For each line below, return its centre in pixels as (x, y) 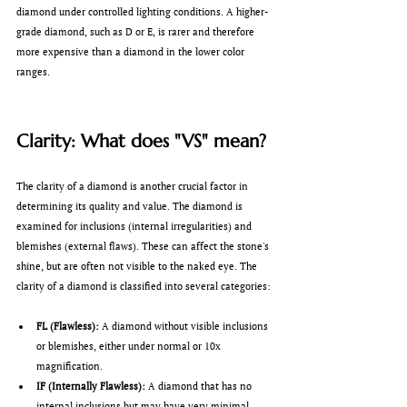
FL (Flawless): (68, 327)
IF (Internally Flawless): (91, 387)
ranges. (33, 72)
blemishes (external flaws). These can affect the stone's (144, 247)
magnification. (69, 367)
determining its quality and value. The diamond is (131, 207)
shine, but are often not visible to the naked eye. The (138, 267)
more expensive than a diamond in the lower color (132, 52)
